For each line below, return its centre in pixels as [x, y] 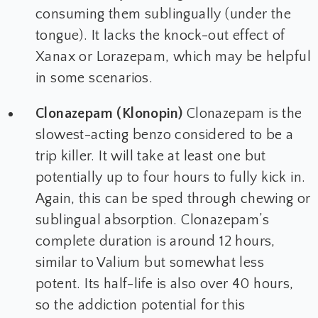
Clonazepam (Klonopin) [111, 114]
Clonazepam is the [244, 114]
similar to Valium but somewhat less [150, 263]
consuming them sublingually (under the [164, 15]
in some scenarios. [94, 78]
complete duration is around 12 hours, [155, 242]
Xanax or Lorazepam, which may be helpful [173, 57]
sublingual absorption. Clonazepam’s [152, 220]
